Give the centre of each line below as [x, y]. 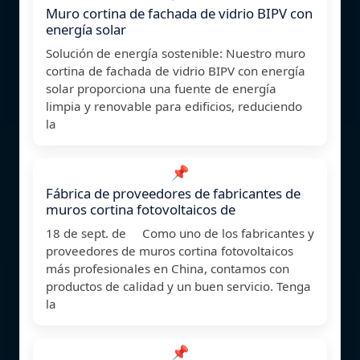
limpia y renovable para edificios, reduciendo [174, 106]
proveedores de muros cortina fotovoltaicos [170, 250]
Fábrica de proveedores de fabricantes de [173, 193]
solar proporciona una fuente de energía [161, 88]
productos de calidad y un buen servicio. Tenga [178, 286]
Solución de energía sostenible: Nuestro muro [176, 53]
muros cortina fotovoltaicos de [141, 209]
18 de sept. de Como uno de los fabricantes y [180, 233]
